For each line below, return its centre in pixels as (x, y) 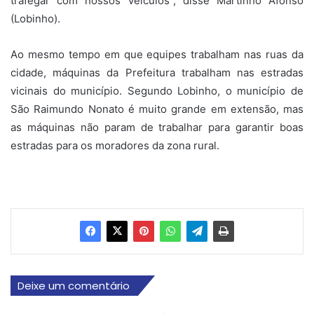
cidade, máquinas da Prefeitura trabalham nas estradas (157, 72)
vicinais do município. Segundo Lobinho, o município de (157, 90)
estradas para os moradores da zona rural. (115, 145)
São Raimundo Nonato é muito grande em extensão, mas (157, 109)
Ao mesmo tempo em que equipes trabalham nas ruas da (157, 54)
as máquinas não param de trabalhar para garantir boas (157, 127)
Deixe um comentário (74, 285)
